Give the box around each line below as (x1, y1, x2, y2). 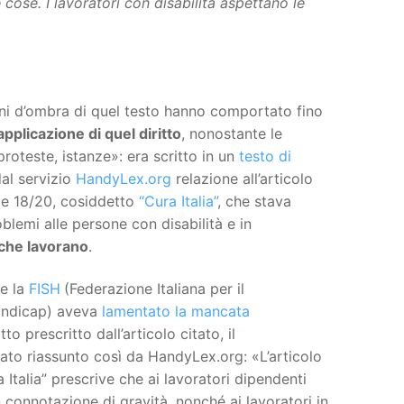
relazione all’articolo (170, 169, 313, 188)
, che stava (216, 191, 291, 210)
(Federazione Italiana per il (63, 280, 244, 298)
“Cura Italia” (138, 191, 217, 210)
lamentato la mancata (101, 302, 250, 321)
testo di (238, 146, 291, 165)
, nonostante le (180, 124, 282, 142)
